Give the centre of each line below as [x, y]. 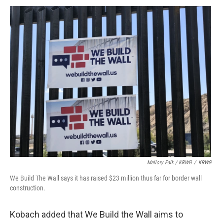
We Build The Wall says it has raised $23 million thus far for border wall [106, 178]
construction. [28, 188]
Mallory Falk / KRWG [169, 163]
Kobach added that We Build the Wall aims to [96, 214]
